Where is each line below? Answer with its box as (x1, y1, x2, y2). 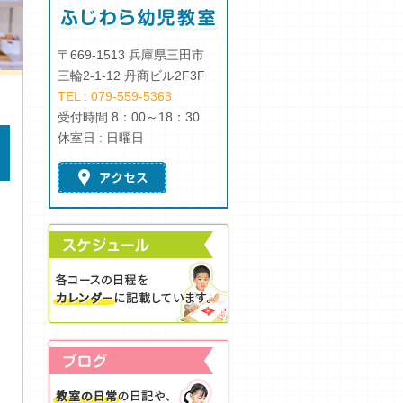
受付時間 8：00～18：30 (58, 110, 200, 124)
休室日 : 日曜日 (58, 130, 144, 145)
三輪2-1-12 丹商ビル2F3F (58, 68, 205, 83)
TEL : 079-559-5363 (58, 89, 172, 103)
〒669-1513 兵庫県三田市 (58, 48, 204, 62)
